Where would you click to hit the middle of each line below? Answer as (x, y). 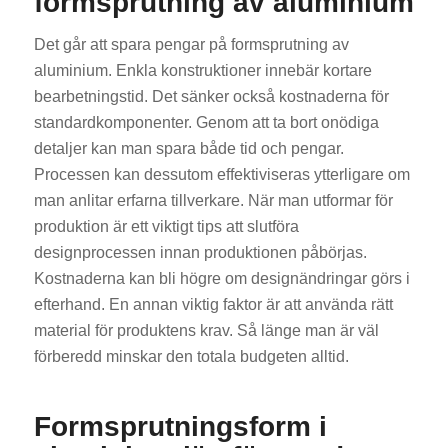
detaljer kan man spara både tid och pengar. (188, 148)
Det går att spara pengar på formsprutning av (191, 44)
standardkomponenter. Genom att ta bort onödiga (206, 122)
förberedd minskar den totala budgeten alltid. (191, 356)
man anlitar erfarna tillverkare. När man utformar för (213, 200)
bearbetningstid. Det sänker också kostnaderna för (211, 96)
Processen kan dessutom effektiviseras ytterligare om (221, 174)
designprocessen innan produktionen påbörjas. (200, 252)
